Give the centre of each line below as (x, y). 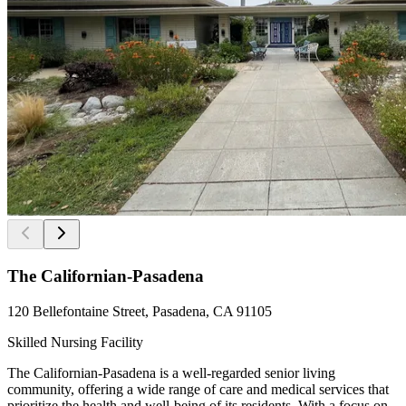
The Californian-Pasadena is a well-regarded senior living (171, 372)
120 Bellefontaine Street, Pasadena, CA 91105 (140, 311)
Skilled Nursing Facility (75, 342)
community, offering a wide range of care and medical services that (198, 389)
